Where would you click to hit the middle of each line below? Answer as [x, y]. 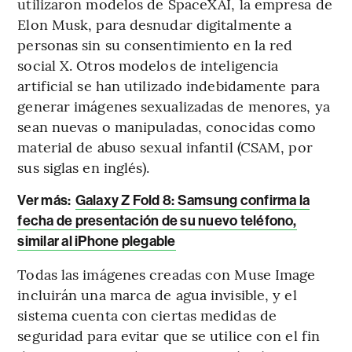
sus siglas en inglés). [84, 167]
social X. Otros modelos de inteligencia [148, 65]
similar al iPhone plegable [97, 242]
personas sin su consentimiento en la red [155, 45]
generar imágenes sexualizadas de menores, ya [174, 106]
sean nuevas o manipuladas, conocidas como [167, 126]
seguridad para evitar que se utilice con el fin [169, 335]
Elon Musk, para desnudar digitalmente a [155, 24]
